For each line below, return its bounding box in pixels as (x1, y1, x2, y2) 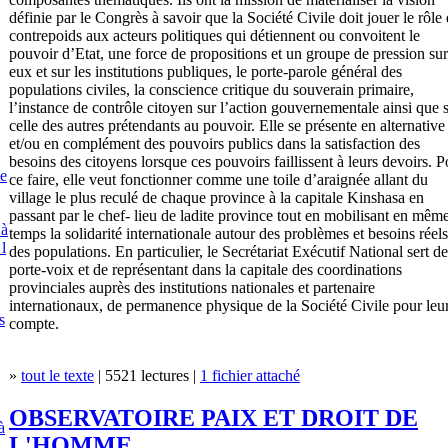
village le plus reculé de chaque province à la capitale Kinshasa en (9, 188, 424, 206)
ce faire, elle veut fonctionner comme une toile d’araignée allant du (9, 170, 428, 188)
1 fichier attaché (200, 366, 300, 384)
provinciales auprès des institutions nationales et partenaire (9, 278, 375, 296)
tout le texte (21, 366, 94, 384)
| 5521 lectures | (94, 366, 200, 384)
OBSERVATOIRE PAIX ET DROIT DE (9, 404, 418, 431)
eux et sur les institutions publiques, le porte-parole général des (9, 62, 402, 80)
